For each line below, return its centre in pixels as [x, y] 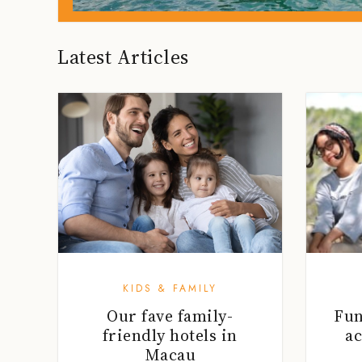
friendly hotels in [170, 336]
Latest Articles [123, 57]
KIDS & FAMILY [170, 289]
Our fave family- [170, 316]
